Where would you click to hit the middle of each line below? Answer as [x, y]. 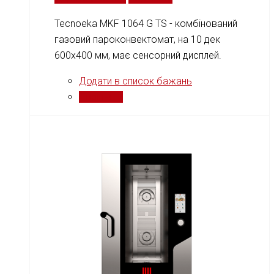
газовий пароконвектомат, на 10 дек [137, 40]
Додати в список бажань [135, 81]
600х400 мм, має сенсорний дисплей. [138, 56]
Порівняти [101, 97]
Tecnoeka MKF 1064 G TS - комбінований [146, 24]
